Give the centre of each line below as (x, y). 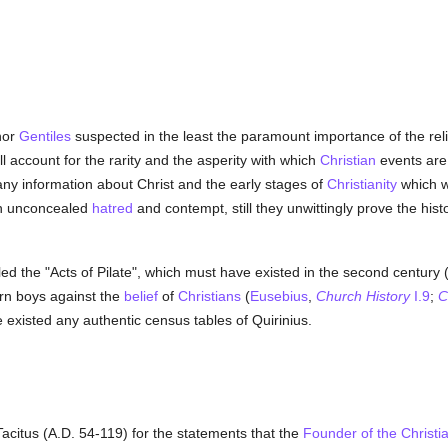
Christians (209, 296)
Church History (362, 296)
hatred (112, 208)
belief (140, 296)
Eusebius (278, 296)
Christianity (361, 184)
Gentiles (44, 136)
